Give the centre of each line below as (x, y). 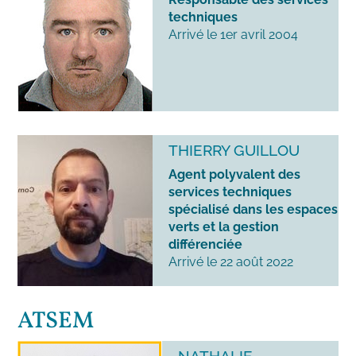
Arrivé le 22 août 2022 (231, 262)
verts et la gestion (224, 227)
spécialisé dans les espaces (253, 210)
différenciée (206, 245)
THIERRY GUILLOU (234, 151)
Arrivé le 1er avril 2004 (234, 35)
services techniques (230, 192)
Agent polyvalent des (235, 175)
